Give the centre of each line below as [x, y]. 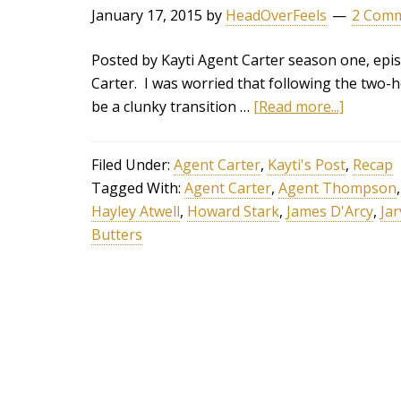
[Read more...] [299, 107]
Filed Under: [132, 165]
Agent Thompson [337, 188]
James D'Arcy [330, 211]
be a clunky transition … [172, 107]
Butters [117, 235]
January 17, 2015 [147, 15]
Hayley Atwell [136, 211]
